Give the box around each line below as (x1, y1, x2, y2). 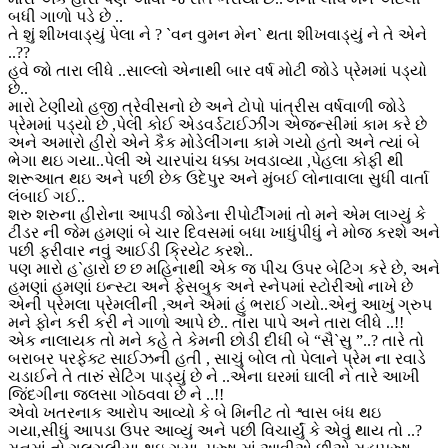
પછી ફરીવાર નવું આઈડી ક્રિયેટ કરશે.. (8, 241, 253, 259)
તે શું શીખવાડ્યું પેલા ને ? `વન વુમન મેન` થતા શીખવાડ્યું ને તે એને (8, 25, 427, 43)
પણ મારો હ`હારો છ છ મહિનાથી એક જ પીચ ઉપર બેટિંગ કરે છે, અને (8, 259, 440, 277)
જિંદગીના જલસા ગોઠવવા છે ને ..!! (8, 385, 224, 403)
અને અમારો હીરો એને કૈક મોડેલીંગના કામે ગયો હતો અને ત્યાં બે (8, 133, 420, 151)
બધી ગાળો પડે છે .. (8, 7, 123, 25)
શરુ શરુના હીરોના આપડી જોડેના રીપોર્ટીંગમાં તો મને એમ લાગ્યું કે (8, 205, 426, 223)
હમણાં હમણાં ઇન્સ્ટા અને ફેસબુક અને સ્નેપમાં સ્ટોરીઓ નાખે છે (8, 277, 413, 295)
